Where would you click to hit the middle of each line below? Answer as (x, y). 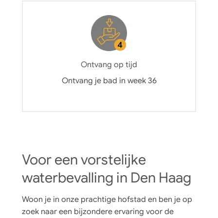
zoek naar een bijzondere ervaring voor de (98, 212)
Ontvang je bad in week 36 (109, 81)
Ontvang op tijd (109, 65)
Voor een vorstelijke (84, 159)
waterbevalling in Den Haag (107, 177)
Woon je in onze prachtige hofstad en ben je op (107, 200)
